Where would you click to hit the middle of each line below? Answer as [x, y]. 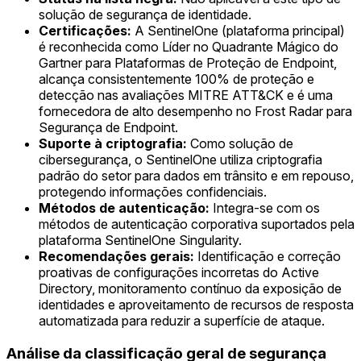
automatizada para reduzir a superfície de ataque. [182, 321]
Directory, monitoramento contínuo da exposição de [190, 289]
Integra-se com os [265, 208]
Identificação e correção [268, 257]
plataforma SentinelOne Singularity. [140, 241]
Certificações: [85, 31]
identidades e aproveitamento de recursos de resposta [196, 305]
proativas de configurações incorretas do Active [179, 273]
